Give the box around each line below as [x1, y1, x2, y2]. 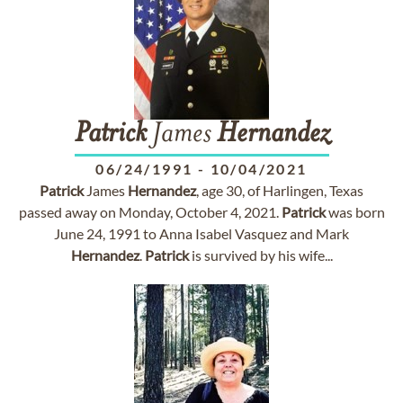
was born [325, 203, 385, 220]
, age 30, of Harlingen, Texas [196, 182, 363, 199]
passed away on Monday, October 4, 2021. [18, 203, 282, 220]
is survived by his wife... [188, 246, 333, 264]
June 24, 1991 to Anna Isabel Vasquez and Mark [54, 225, 349, 242]
